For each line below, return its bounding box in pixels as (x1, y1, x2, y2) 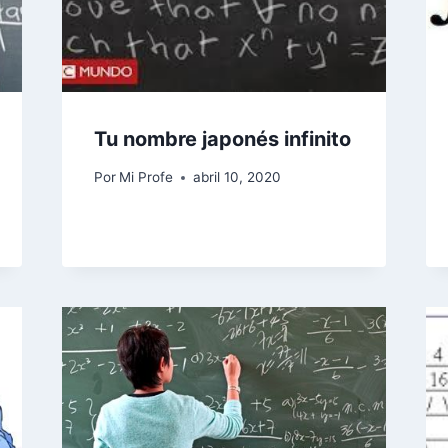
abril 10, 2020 (192, 169, 281, 186)
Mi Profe (118, 169, 173, 186)
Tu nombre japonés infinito (93, 126, 351, 151)
